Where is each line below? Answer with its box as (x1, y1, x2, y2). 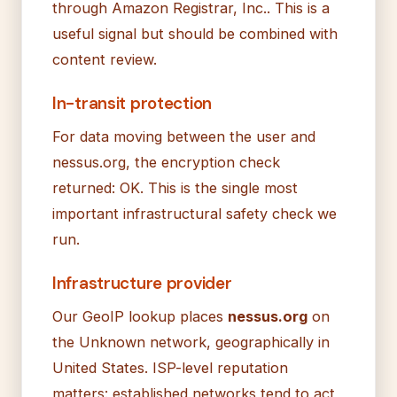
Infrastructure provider (52, 271, 232, 294)
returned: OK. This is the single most (52, 178, 298, 197)
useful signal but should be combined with (52, 24, 338, 43)
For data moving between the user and (52, 127, 315, 145)
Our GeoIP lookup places (52, 307, 228, 325)
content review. (52, 50, 157, 68)
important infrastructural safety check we (52, 204, 337, 222)
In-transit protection (52, 91, 213, 114)
